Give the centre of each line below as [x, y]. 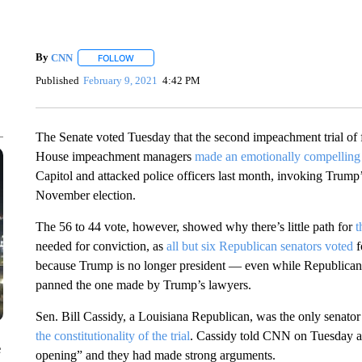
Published [57, 80]
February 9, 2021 [121, 80]
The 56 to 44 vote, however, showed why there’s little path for [195, 227]
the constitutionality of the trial [112, 336]
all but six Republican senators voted [261, 246]
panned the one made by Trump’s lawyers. [143, 285]
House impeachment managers [115, 156]
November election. [85, 195]
